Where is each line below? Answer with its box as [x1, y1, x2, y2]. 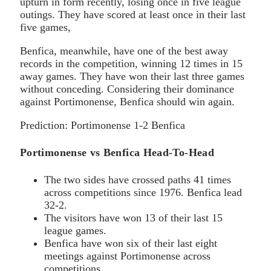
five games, [20, 21, 71, 33]
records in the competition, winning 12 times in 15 [20, 57, 243, 70]
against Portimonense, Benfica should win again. [20, 95, 235, 108]
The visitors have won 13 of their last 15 [44, 211, 223, 224]
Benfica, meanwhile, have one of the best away [20, 44, 228, 57]
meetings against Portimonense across [44, 249, 211, 262]
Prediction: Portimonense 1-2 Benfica [20, 119, 185, 131]
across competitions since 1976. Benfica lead [44, 186, 242, 198]
